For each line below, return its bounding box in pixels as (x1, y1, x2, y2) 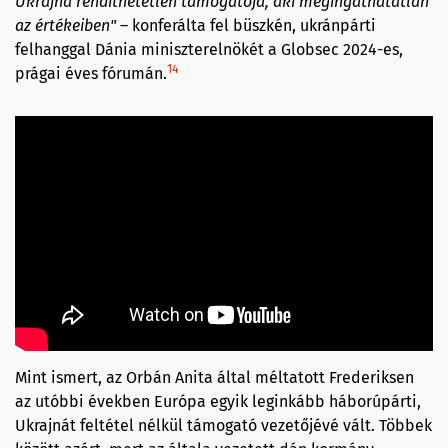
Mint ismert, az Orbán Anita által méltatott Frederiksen (15, 368, 414, 388)
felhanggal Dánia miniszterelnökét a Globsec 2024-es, (15, 40, 403, 60)
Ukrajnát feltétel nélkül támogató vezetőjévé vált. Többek (15, 416, 432, 436)
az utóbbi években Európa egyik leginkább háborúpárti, (15, 392, 421, 412)
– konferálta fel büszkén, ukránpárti (116, 16, 376, 36)
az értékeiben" (15, 16, 116, 36)
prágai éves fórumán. (15, 64, 167, 84)
